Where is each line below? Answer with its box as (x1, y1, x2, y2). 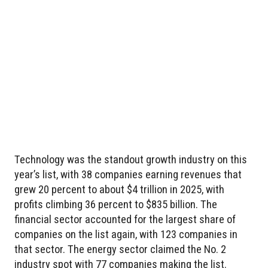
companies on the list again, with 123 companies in (14, 227, 237, 240)
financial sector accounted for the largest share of (14, 212, 236, 226)
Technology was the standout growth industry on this (14, 153, 247, 166)
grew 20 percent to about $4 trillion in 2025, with (14, 182, 224, 196)
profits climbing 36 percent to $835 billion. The (14, 197, 217, 211)
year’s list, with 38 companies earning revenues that (14, 167, 242, 181)
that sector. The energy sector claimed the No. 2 (14, 242, 226, 255)
